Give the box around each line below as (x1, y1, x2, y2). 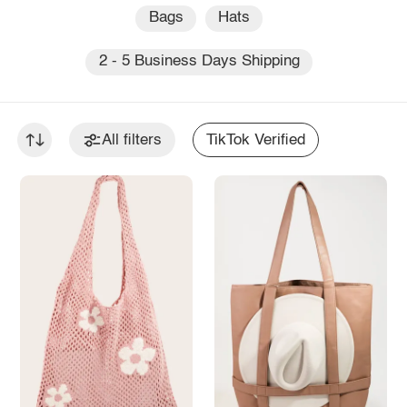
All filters (102, 132, 163, 148)
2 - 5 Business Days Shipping (98, 54, 300, 70)
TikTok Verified (206, 132, 306, 148)
